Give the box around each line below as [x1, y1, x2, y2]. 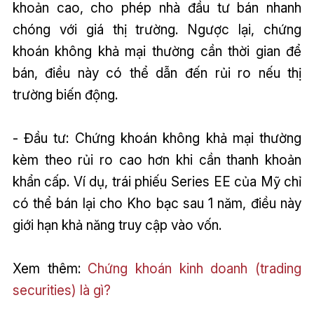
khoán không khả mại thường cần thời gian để [12, 43, 302, 60]
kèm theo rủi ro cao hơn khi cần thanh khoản [12, 151, 302, 169]
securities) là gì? [12, 282, 111, 299]
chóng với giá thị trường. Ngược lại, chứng [12, 21, 302, 39]
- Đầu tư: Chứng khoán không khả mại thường [12, 130, 302, 147]
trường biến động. [12, 86, 118, 104]
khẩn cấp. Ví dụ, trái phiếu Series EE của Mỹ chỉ [12, 173, 302, 191]
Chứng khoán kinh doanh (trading [88, 260, 302, 278]
